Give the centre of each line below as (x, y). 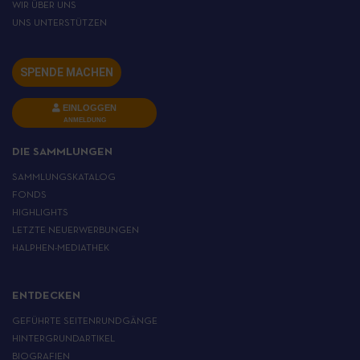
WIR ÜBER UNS (44, 6)
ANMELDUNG (84, 121)
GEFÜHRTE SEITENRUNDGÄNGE (85, 322)
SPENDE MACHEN (67, 73)
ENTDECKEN (46, 297)
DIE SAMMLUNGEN (62, 153)
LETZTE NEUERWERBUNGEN (76, 231)
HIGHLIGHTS (40, 213)
